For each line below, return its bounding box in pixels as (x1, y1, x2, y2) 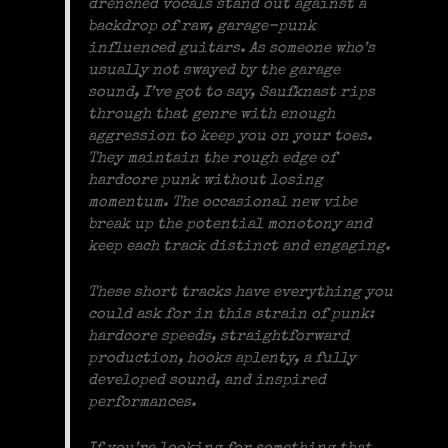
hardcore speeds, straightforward (88, 329, 350, 345)
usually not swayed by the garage (88, 62, 341, 78)
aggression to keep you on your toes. (88, 128, 373, 144)
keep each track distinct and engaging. (88, 238, 391, 254)
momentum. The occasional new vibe (88, 194, 358, 210)
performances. (88, 395, 197, 411)
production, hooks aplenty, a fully (88, 351, 357, 367)
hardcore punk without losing (88, 172, 324, 188)
